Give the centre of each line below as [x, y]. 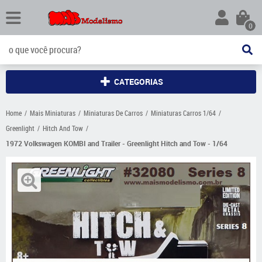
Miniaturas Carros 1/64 [183, 113]
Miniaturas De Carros [113, 113]
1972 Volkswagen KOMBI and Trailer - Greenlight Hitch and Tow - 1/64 [117, 143]
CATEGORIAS [138, 82]
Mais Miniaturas [53, 113]
